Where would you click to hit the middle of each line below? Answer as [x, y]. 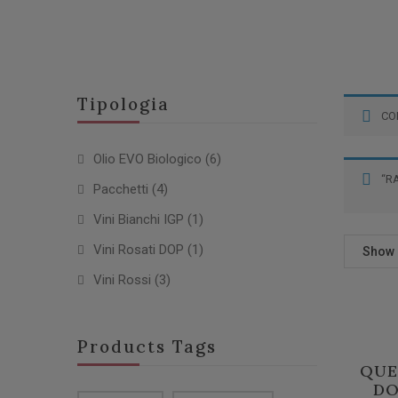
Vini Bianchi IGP [139, 219]
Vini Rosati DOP [139, 250]
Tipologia [123, 104]
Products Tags [147, 346]
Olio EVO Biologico [147, 159]
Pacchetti [121, 189]
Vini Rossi [122, 280]
